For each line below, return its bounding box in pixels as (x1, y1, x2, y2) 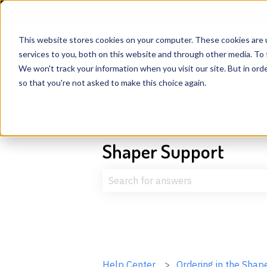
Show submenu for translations (56, 5, 184, 18)
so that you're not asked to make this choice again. (18, 77, 206, 88)
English (26, 5, 56, 18)
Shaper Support (103, 138, 224, 163)
